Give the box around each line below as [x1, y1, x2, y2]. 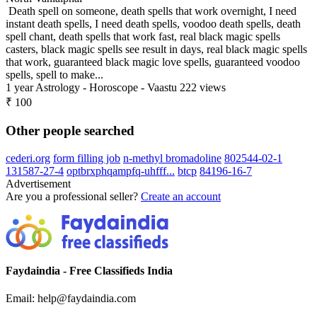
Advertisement [6, 177, 71, 190]
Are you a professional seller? [6, 190, 138, 202]
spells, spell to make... [6, 69, 103, 81]
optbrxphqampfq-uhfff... [67, 164, 175, 177]
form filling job [53, 151, 120, 164]
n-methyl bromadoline [123, 151, 221, 164]
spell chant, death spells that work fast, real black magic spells [6, 30, 280, 43]
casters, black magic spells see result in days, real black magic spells [6, 43, 307, 56]
